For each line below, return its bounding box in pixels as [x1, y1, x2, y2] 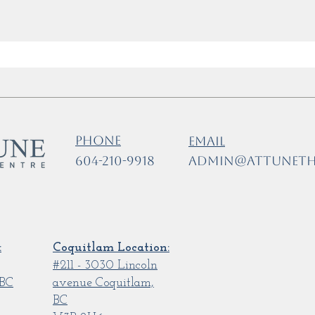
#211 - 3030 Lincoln [53, 259, 157, 272]
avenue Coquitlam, [53, 276, 154, 290]
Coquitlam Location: [53, 241, 169, 255]
